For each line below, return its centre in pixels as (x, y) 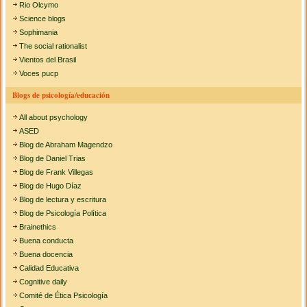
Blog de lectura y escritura (63, 200)
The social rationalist (53, 46)
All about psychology (54, 118)
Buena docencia (46, 255)
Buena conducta (47, 241)
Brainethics (38, 227)
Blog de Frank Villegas (57, 172)
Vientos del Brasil (48, 60)
